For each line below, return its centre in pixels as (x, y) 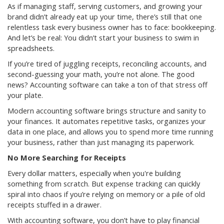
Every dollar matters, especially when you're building (94, 173)
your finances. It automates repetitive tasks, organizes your (107, 121)
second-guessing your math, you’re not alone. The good (101, 74)
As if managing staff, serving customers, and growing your (105, 6)
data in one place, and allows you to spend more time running (110, 132)
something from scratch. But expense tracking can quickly (104, 184)
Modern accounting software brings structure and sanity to (107, 111)
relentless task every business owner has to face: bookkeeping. (112, 27)
